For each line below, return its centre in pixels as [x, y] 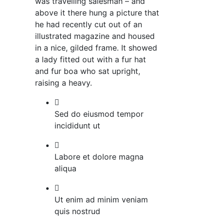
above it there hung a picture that [97, 13]
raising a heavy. [63, 83]
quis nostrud [77, 211]
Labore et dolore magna [99, 157]
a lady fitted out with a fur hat [90, 59]
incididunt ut [77, 126]
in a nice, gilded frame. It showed [96, 48]
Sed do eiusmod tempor [99, 114]
